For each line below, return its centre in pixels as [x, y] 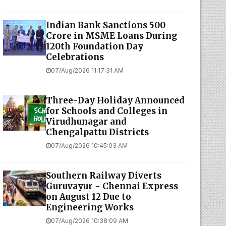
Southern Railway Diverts [103, 176]
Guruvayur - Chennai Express [112, 186]
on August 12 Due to [88, 197]
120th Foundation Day [94, 46]
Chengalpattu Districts [97, 132]
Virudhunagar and [86, 122]
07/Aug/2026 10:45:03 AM [89, 146]
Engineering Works [90, 207]
